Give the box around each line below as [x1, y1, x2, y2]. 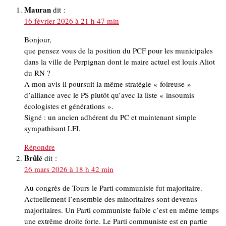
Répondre [24, 142, 55, 152]
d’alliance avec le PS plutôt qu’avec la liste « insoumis [24, 90, 194, 100]
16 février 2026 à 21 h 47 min [24, 16, 119, 26]
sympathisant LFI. [24, 123, 81, 134]
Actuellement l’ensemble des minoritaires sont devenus [24, 194, 197, 204]
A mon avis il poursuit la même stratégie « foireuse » [24, 79, 191, 89]
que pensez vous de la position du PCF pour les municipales [24, 45, 213, 56]
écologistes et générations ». [24, 101, 114, 111]
